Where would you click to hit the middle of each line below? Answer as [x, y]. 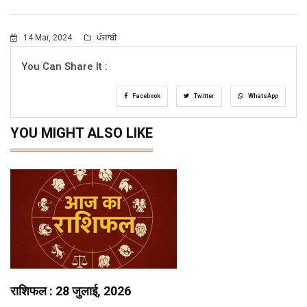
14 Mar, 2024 [48, 37]
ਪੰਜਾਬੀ [106, 37]
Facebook [146, 96]
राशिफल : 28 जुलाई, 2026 [71, 291]
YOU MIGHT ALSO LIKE [82, 133]
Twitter [204, 96]
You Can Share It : [64, 66]
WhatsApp [262, 96]
